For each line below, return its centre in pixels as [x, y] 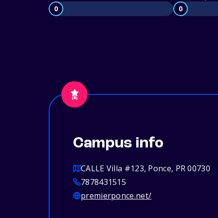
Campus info [118, 144]
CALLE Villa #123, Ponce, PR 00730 [145, 169]
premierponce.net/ [116, 196]
